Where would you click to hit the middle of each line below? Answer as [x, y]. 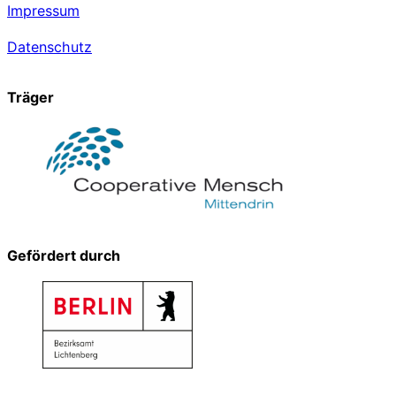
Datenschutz [49, 46]
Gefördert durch [64, 255]
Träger [30, 98]
